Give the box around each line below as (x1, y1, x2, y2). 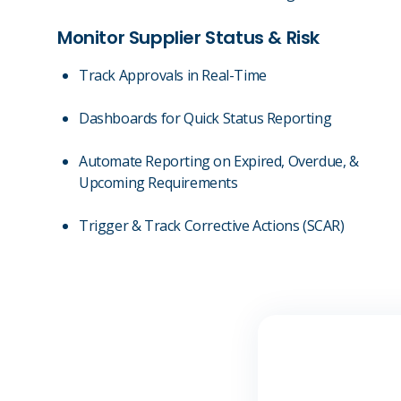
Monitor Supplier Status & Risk (57, 25, 320, 50)
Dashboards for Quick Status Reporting (79, 108, 332, 128)
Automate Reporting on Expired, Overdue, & (79, 151, 359, 171)
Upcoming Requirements (79, 173, 238, 192)
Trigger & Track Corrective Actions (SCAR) (79, 216, 345, 235)
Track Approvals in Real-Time (79, 65, 267, 85)
